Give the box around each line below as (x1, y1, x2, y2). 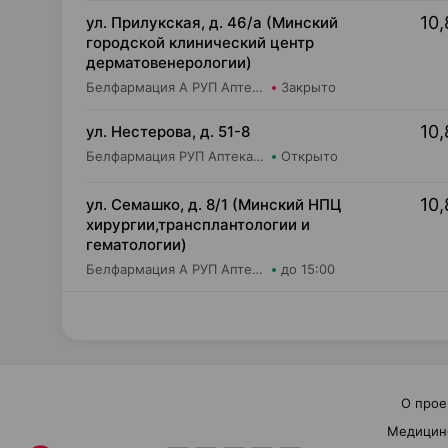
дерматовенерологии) (86, 53, 252, 72)
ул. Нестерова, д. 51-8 (86, 122, 250, 141)
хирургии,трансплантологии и (86, 215, 310, 234)
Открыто (281, 148, 338, 164)
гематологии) (86, 235, 187, 254)
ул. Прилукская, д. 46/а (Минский (86, 13, 338, 32)
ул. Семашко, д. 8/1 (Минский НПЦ (86, 195, 341, 214)
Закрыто (281, 79, 336, 95)
